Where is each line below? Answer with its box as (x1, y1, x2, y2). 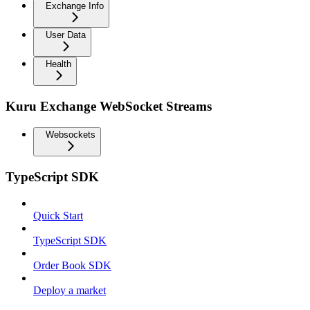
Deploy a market (33, 284, 106, 297)
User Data (46, 30, 86, 41)
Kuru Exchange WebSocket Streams (6, 99, 212, 114)
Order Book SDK (33, 259, 111, 272)
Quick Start (33, 210, 83, 222)
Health (46, 59, 71, 70)
